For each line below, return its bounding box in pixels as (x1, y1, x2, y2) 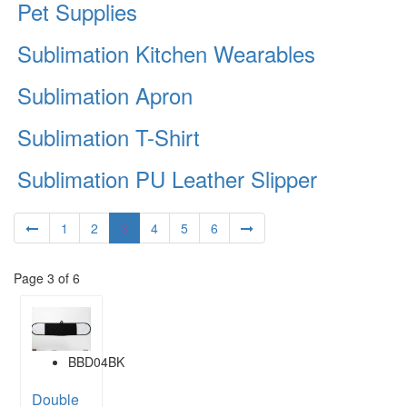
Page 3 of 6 (14, 269, 80, 287)
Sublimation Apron (17, 79, 193, 111)
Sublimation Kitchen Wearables (17, 37, 315, 69)
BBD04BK (68, 352, 124, 372)
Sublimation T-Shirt (17, 121, 200, 153)
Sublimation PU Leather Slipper (17, 163, 317, 194)
